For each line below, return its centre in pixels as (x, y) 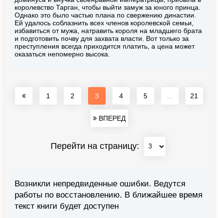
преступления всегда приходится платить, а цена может (105, 46)
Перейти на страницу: (96, 146)
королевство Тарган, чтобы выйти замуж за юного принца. (108, 7)
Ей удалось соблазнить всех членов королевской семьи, (104, 23)
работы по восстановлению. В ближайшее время (109, 195)
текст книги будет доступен (67, 206)
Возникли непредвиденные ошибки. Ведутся (100, 183)
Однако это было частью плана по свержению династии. (105, 15)
